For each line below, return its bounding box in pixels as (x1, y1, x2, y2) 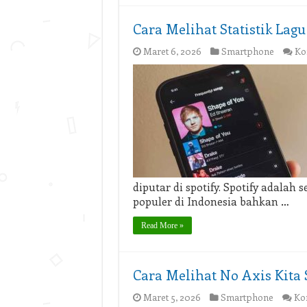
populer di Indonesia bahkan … (132, 194, 289, 208)
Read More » (140, 221, 184, 230)
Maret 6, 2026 (143, 45, 201, 58)
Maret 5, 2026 (143, 291, 201, 304)
